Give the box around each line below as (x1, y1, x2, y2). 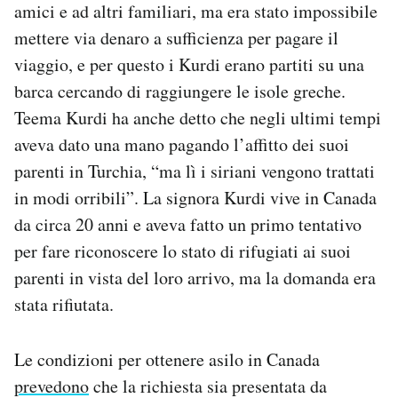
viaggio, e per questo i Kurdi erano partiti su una (14, 52, 364, 77)
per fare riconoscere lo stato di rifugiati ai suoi (14, 239, 351, 264)
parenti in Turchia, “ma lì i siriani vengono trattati (14, 159, 375, 184)
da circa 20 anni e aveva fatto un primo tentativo (14, 212, 362, 237)
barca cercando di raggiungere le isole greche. (14, 79, 346, 104)
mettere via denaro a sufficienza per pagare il (14, 26, 338, 51)
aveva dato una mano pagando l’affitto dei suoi (14, 132, 349, 157)
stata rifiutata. (14, 292, 114, 317)
